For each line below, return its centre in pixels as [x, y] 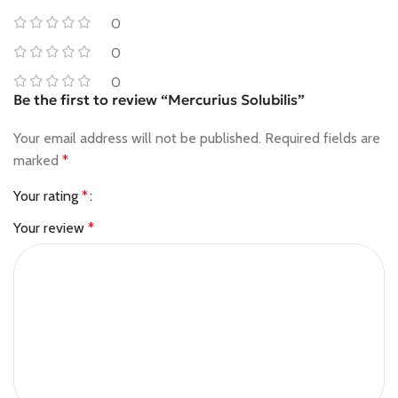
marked [38, 160]
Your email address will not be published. [137, 138]
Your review [51, 227]
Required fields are [322, 138]
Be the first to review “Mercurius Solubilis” [159, 99]
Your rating [48, 195]
